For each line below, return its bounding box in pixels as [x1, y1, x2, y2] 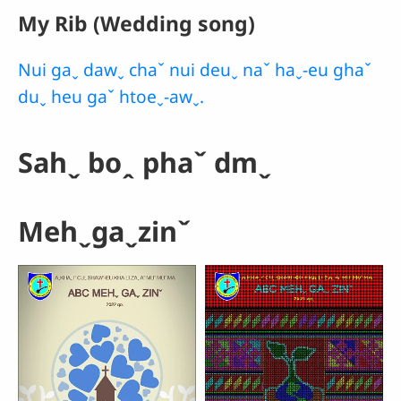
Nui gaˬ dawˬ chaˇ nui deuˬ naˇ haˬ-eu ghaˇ [18, 56, 371, 81]
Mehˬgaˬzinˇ [18, 211, 191, 250]
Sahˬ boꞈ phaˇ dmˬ [18, 142, 271, 181]
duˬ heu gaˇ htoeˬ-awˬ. [18, 83, 204, 108]
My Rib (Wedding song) [18, 8, 255, 38]
